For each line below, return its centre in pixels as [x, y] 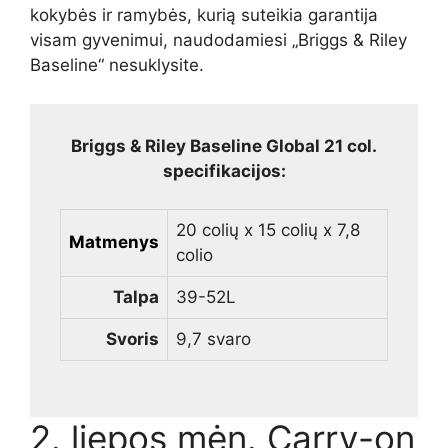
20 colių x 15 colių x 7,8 [268, 230]
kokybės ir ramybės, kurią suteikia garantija [204, 15]
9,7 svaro [213, 339]
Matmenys [114, 242]
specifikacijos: [224, 170]
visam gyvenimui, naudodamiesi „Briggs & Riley [218, 40]
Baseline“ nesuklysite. [117, 65]
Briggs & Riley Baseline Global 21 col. [224, 145]
